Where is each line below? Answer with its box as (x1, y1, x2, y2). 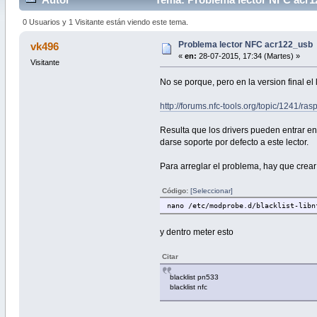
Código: (162, 186, 191, 195)
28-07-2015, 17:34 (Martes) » (196, 51, 300, 60)
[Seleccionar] (190, 186, 234, 195)
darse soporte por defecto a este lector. (160, 137, 309, 147)
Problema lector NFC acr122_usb (178, 39, 313, 50)
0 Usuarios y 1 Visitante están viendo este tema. (23, 17, 189, 26)
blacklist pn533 (170, 272, 219, 281)
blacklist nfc (170, 282, 208, 291)
